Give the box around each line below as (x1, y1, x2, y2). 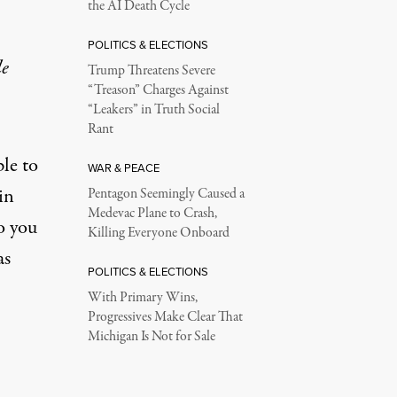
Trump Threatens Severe (87, 61, 215, 81)
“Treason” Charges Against (87, 81, 229, 100)
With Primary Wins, (87, 288, 198, 307)
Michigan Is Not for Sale (87, 327, 215, 346)
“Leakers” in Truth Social (87, 100, 220, 120)
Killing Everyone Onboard (87, 223, 230, 243)
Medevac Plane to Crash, (87, 204, 217, 223)
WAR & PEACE (87, 160, 160, 176)
